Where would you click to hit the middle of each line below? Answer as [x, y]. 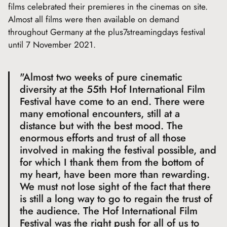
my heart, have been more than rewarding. [115, 175]
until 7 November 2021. [52, 45]
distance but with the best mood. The [101, 126]
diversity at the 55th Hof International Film [112, 89]
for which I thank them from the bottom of [112, 162]
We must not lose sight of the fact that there [115, 187]
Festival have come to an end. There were [112, 102]
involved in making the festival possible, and [118, 150]
